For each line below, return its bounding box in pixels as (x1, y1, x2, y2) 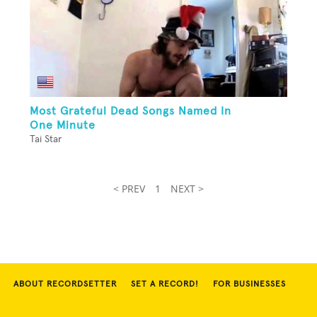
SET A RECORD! (131, 280, 199, 289)
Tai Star (30, 134, 62, 145)
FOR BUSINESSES (213, 280, 286, 289)
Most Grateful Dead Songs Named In (30, 105, 231, 117)
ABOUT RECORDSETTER (13, 280, 117, 289)
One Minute (30, 120, 96, 132)
